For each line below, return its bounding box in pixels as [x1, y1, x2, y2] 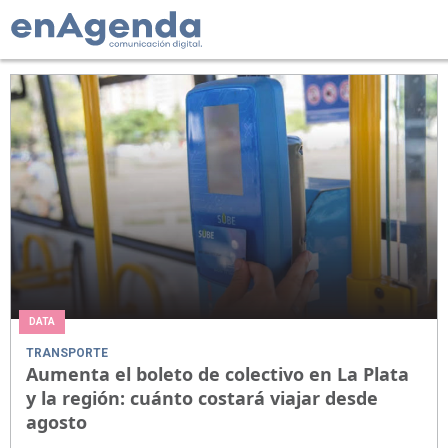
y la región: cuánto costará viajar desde [26, 385, 378, 410]
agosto [26, 409, 87, 434]
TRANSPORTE [26, 345, 108, 360]
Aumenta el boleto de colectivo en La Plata [26, 361, 409, 386]
